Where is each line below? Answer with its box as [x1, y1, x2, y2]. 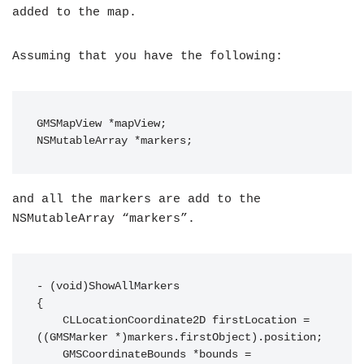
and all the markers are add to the [12, 193, 261, 206]
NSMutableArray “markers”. [12, 212, 195, 226]
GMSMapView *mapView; [37, 118, 167, 130]
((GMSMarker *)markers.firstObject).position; [37, 331, 323, 344]
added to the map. [12, 6, 136, 19]
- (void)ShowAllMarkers [37, 280, 180, 292]
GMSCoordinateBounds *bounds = [37, 349, 63, 361]
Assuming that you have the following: [12, 50, 283, 63]
